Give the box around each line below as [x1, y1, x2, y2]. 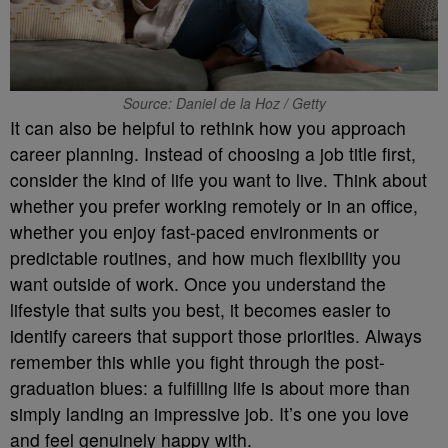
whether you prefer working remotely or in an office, [10, 193, 418, 218]
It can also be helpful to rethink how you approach [10, 115, 406, 140]
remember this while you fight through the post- [10, 349, 385, 374]
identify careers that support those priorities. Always [10, 323, 422, 348]
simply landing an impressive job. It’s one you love [10, 401, 409, 426]
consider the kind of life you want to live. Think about [10, 167, 427, 192]
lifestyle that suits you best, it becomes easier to [10, 297, 391, 322]
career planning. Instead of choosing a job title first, [10, 141, 416, 166]
